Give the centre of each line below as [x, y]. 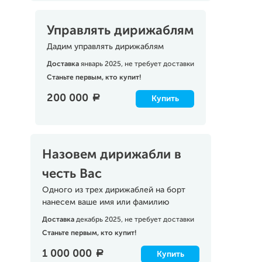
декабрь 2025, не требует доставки [135, 220]
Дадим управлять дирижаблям [106, 47]
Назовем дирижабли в [111, 155]
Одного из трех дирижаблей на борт [113, 190]
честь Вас [72, 174]
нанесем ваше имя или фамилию [106, 202]
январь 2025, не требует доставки [138, 64]
